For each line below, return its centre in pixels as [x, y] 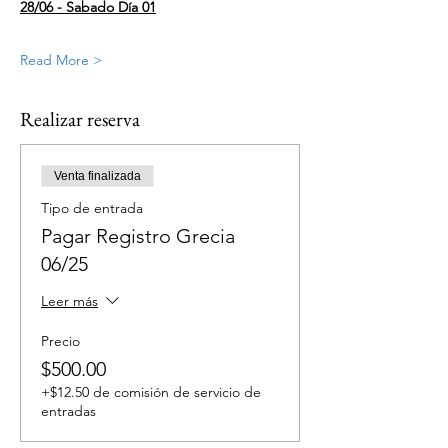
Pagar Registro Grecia [138, 236]
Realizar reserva [80, 119]
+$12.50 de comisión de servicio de [151, 392]
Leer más [69, 301]
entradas [68, 411]
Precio [60, 341]
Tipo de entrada [92, 208]
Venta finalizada [97, 176]
